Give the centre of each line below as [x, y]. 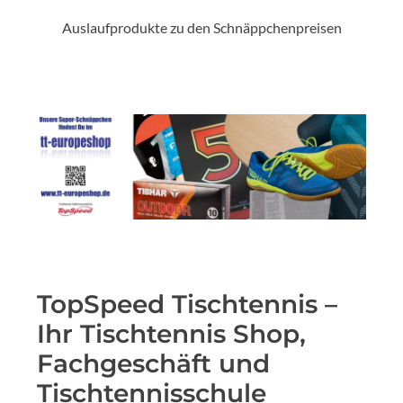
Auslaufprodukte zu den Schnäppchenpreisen [201, 27]
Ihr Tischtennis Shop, [171, 334]
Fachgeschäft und [153, 364]
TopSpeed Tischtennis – [187, 304]
